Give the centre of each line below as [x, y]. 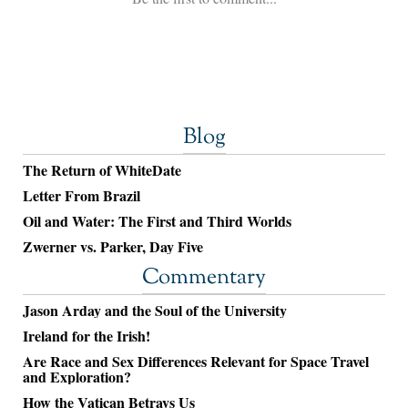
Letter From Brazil [82, 196]
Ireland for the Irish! [87, 336]
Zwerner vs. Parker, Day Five [113, 247]
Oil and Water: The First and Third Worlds [157, 221]
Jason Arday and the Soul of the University [155, 311]
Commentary [204, 278]
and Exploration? [77, 377]
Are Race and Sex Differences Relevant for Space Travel [196, 362]
